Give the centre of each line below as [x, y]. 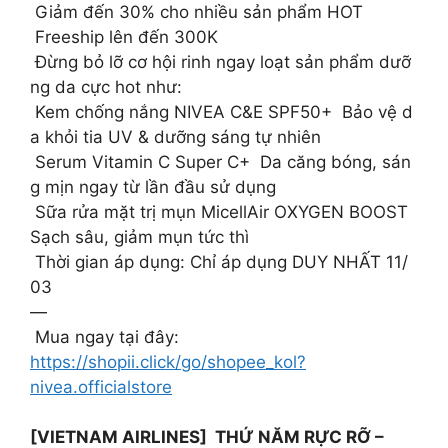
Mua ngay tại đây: [104, 336]
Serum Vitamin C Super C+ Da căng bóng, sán [220, 161]
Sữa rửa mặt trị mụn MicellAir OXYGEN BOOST [224, 211]
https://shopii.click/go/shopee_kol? [168, 361]
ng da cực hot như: [106, 86]
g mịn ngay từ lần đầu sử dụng [153, 186]
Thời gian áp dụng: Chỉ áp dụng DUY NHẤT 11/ [219, 261]
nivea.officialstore [101, 386]
